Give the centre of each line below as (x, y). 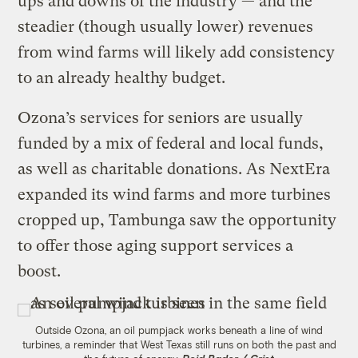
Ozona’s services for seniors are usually (161, 117)
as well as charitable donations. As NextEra (174, 169)
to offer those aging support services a (156, 245)
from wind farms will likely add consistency (177, 52)
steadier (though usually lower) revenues (166, 26)
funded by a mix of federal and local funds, (171, 143)
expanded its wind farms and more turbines (175, 194)
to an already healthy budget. (124, 78)
